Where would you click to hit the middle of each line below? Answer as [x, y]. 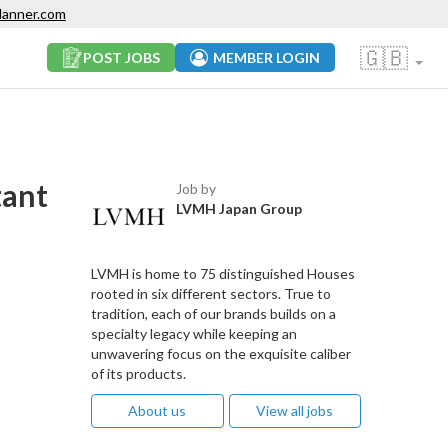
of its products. [138, 373]
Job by [196, 188]
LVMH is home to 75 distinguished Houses [223, 273]
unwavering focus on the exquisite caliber [221, 353]
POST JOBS [121, 57]
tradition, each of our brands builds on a [213, 313]
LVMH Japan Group [239, 208]
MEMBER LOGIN [266, 57]
